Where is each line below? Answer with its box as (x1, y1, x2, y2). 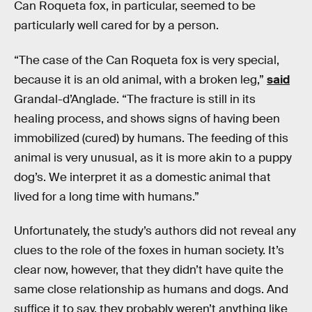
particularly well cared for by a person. (14, 18, 219, 33)
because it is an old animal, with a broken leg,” (14, 72, 267, 87)
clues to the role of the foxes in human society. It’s (14, 243, 284, 258)
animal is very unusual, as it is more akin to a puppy (14, 150, 292, 165)
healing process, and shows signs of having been (14, 111, 280, 126)
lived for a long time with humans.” (14, 189, 199, 204)
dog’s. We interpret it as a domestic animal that (14, 169, 271, 185)
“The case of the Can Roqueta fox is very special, (14, 52, 279, 68)
